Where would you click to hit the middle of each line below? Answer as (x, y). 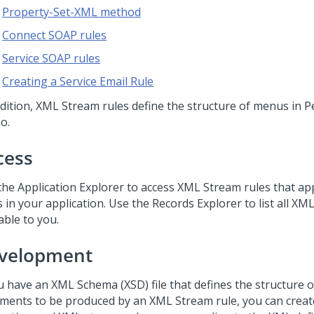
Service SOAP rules (51, 58)
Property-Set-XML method (71, 12)
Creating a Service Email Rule (78, 81)
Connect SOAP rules (54, 35)
